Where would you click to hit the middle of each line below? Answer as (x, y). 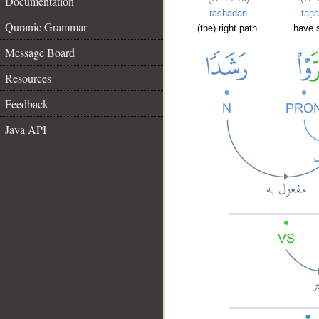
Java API (26, 129)
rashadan (228, 14)
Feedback (27, 104)
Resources (28, 78)
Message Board (40, 52)
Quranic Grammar (46, 27)
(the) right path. (228, 28)
